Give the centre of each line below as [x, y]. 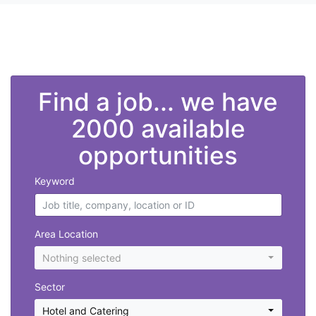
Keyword [54, 181]
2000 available [158, 129]
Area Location [66, 234]
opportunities [158, 156]
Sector [49, 287]
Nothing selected [82, 258]
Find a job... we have [158, 102]
